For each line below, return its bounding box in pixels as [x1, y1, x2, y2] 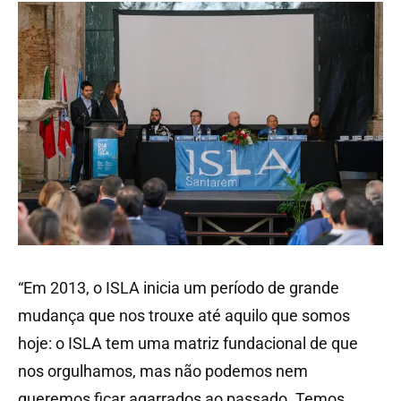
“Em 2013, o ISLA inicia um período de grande [18, 277, 339, 297]
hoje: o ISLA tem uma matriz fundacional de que [18, 333, 358, 353]
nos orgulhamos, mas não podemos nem [18, 361, 308, 380]
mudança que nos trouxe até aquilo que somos [18, 305, 350, 325]
